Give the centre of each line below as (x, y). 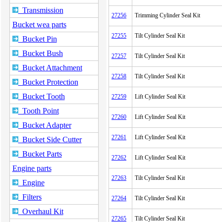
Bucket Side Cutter (50, 139)
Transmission (41, 10)
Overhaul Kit (41, 211)
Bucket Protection (48, 82)
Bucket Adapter (45, 125)
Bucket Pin (37, 39)
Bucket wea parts (39, 25)
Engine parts (32, 168)
